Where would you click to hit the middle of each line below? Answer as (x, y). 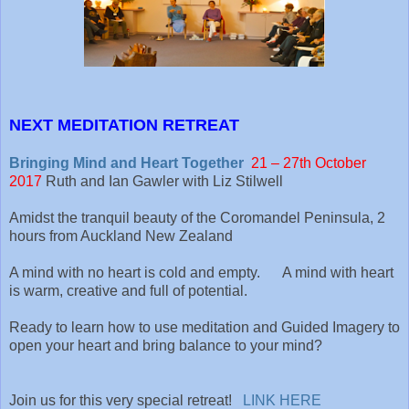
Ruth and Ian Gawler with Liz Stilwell (164, 181)
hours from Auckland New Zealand (121, 236)
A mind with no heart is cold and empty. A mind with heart (201, 272)
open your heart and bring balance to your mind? (202, 345)
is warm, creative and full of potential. (128, 290)
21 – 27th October (309, 163)
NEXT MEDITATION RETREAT (124, 125)
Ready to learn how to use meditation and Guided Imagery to (204, 327)
